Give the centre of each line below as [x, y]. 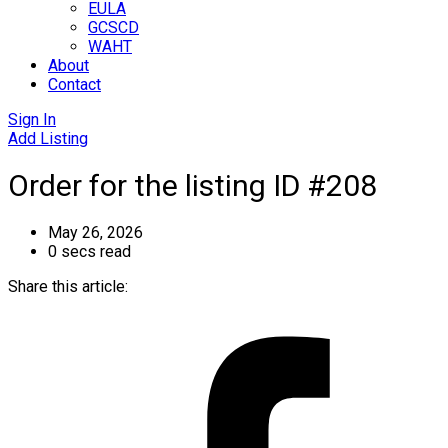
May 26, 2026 [95, 232]
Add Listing [48, 138]
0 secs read [89, 251]
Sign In [32, 119]
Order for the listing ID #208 [192, 185]
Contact [74, 84]
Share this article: [68, 286]
